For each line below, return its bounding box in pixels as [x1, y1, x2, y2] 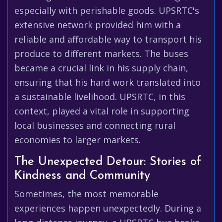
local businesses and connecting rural [14, 119, 175, 131]
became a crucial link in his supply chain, [14, 62, 188, 74]
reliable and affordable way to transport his [14, 33, 202, 45]
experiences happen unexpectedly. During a [14, 202, 201, 214]
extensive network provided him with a [14, 19, 181, 31]
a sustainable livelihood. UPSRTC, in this [14, 91, 185, 103]
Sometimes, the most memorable [14, 188, 159, 200]
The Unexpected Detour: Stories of [14, 156, 201, 168]
